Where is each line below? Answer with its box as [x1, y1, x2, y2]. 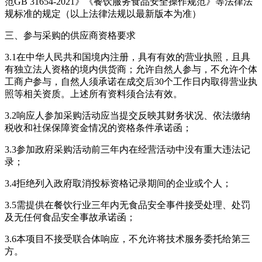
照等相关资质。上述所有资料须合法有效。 [5, 88, 182, 99]
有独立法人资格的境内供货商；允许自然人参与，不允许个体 [5, 64, 257, 74]
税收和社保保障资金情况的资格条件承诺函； [5, 122, 192, 133]
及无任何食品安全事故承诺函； [5, 212, 136, 222]
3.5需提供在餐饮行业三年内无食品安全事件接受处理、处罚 [5, 199, 250, 210]
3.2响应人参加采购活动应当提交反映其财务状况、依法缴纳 [5, 110, 250, 120]
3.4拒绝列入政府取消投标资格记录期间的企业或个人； [5, 178, 232, 188]
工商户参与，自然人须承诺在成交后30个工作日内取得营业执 [5, 76, 257, 87]
